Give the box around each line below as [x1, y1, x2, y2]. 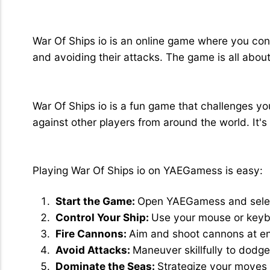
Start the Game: [55, 195, 137, 208]
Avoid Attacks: [55, 243, 133, 257]
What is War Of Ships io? [32, 5, 183, 21]
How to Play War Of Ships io [32, 135, 202, 151]
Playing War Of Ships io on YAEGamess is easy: [32, 164, 263, 177]
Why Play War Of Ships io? [32, 71, 193, 86]
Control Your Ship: [55, 211, 151, 224]
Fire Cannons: [55, 227, 129, 240]
